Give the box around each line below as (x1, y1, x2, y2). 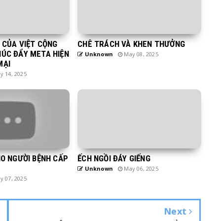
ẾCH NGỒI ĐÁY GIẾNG (77, 153, 150, 164)
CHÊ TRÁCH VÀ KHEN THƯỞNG (77, 39, 185, 49)
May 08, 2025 (122, 50, 158, 58)
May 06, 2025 (122, 165, 158, 173)
